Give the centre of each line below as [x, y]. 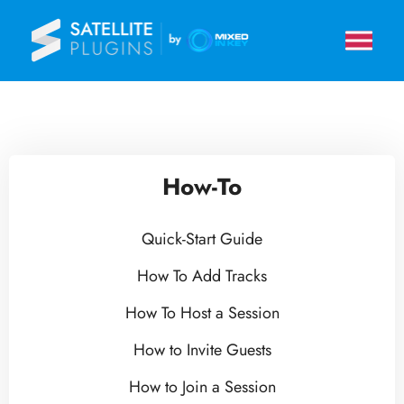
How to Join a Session [202, 387]
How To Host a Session [202, 313]
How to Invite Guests [202, 350]
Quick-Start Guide [202, 239]
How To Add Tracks [202, 276]
